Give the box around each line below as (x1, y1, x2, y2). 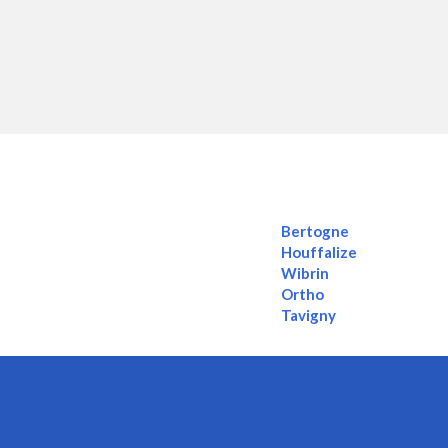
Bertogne (280, 222, 349, 241)
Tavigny (280, 306, 336, 325)
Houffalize (280, 243, 357, 262)
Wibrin (280, 264, 329, 283)
